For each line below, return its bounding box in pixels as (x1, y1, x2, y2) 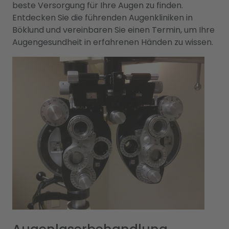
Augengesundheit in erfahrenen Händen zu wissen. (12, 36, 213, 48)
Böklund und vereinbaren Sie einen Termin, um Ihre (12, 24, 215, 36)
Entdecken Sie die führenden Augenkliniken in (12, 12, 193, 24)
